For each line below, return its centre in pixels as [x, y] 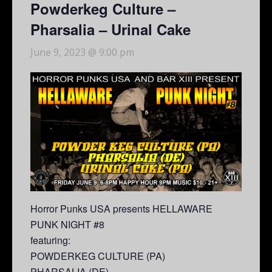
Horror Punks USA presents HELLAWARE [121, 208]
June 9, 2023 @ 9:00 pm [82, 52]
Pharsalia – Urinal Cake [110, 29]
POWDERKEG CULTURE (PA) [98, 256]
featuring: [50, 240]
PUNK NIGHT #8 [67, 224]
